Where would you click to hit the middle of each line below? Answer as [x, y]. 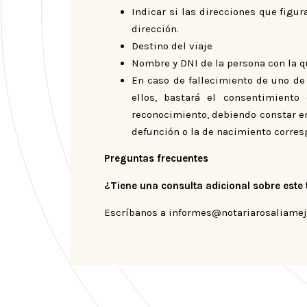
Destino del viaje [172, 46]
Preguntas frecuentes [156, 159]
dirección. [155, 28]
